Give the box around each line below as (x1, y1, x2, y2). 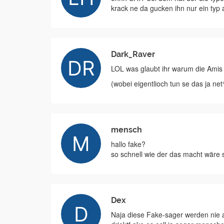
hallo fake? (111, 139, 145, 149)
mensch (111, 125, 142, 134)
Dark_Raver (111, 49, 155, 59)
